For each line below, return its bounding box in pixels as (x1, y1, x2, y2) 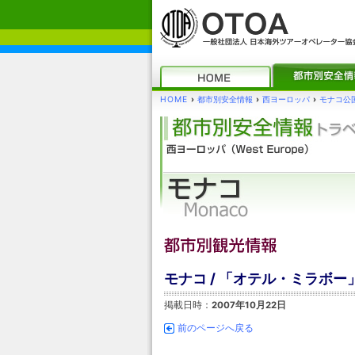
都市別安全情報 (197, 94, 253, 105)
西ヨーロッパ (262, 94, 310, 105)
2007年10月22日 (212, 300, 286, 311)
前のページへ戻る (177, 323, 254, 334)
